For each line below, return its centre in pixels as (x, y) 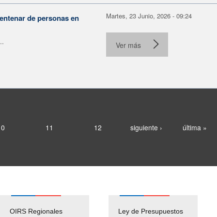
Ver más (128, 45)
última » (194, 127)
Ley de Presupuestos (151, 211)
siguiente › (146, 127)
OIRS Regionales (36, 211)
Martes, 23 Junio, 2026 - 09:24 (149, 15)
